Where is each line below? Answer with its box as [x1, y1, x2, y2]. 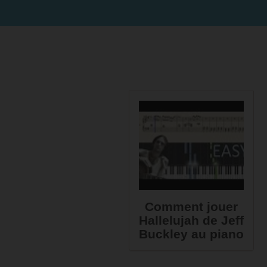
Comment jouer [145, 200, 238, 213]
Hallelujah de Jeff [139, 213, 244, 227]
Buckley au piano [139, 227, 244, 241]
